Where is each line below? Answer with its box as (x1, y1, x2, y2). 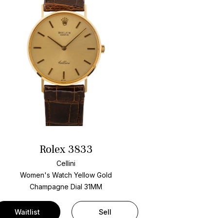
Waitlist (14, 207, 40, 216)
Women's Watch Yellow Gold (20, 170, 112, 179)
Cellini (56, 159, 76, 167)
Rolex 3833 (39, 142, 93, 157)
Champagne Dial (30, 182, 83, 191)
